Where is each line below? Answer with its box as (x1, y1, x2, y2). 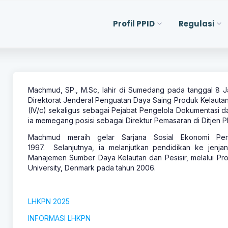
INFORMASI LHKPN (27, 213, 91, 222)
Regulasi (178, 18, 214, 29)
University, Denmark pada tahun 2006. (27, 163, 156, 172)
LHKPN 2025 (27, 196, 70, 206)
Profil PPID (113, 18, 155, 29)
